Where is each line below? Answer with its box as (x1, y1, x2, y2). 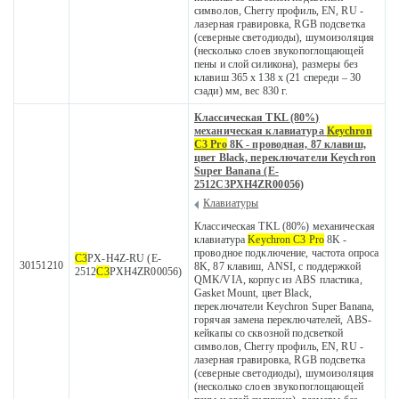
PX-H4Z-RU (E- (87, 252, 161, 265)
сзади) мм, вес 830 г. (194, 85, 289, 98)
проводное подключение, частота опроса (194, 247, 379, 260)
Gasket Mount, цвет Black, (194, 287, 312, 300)
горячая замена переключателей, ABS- (194, 313, 372, 327)
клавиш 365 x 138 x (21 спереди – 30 (194, 71, 362, 85)
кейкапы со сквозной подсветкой (194, 327, 344, 340)
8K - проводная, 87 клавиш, (226, 138, 366, 151)
